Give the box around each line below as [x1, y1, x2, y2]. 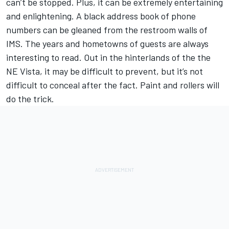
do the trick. [6, 93, 54, 105]
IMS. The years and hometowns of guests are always [6, 38, 209, 50]
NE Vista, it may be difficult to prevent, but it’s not [6, 65, 203, 77]
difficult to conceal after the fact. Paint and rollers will [6, 79, 219, 91]
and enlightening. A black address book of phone [6, 10, 196, 22]
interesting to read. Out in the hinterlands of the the [6, 52, 211, 63]
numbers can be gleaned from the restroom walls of [6, 24, 208, 36]
